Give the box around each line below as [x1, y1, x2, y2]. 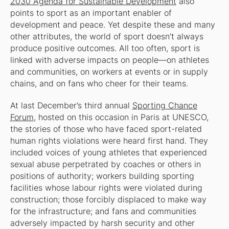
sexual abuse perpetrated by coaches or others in [10, 159, 201, 169]
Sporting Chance [132, 100, 197, 110]
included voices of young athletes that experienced [10, 147, 207, 157]
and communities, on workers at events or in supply [10, 66, 208, 77]
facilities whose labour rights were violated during [10, 182, 202, 193]
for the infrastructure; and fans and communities [10, 206, 196, 216]
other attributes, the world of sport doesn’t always [10, 31, 203, 41]
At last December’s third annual [10, 100, 132, 110]
